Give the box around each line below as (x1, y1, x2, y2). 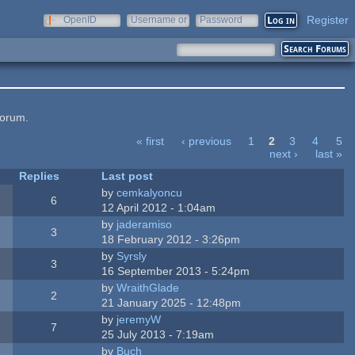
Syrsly (116, 249, 147, 262)
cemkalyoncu (116, 185, 183, 199)
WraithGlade (116, 281, 180, 294)
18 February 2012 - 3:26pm (101, 232, 241, 246)
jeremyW (116, 312, 162, 326)
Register (307, 13, 349, 26)
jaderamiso (116, 217, 173, 231)
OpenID (63, 14, 97, 25)
